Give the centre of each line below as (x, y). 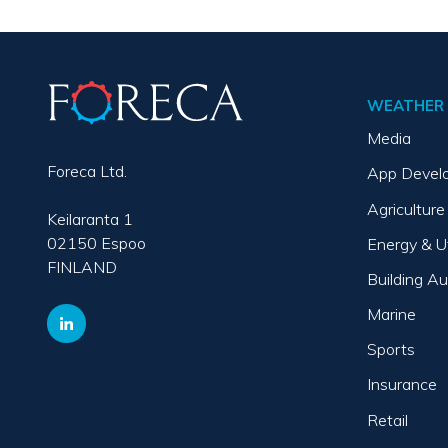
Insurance (402, 384)
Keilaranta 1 (89, 218)
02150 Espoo (96, 242)
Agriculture (406, 208)
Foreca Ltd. (86, 170)
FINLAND (81, 266)
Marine (392, 314)
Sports (391, 349)
